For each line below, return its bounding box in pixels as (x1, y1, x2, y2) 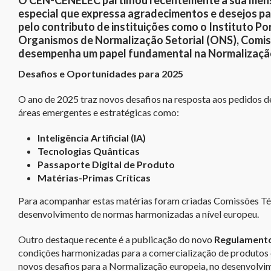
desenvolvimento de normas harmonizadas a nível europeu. (18, 208, 259, 220)
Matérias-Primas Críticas (37, 172, 151, 184)
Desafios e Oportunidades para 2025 (18, 68, 183, 80)
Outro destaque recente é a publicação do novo (18, 233, 214, 246)
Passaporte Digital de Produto (37, 158, 175, 171)
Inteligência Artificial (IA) (37, 132, 146, 144)
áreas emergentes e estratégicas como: (18, 106, 179, 119)
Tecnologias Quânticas (37, 145, 140, 157)
